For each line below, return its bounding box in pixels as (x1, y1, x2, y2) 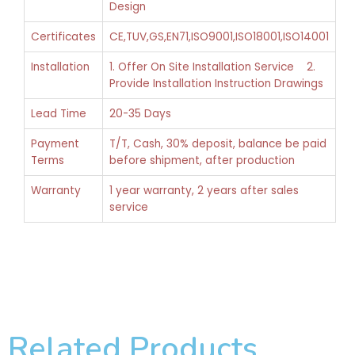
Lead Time (31, 105, 86, 121)
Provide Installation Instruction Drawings (109, 75, 323, 91)
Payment (31, 136, 79, 151)
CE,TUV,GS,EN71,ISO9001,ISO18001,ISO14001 (109, 29, 329, 44)
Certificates (31, 29, 96, 44)
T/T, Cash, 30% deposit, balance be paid (109, 136, 326, 151)
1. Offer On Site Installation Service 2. (109, 59, 315, 74)
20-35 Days (109, 105, 171, 121)
